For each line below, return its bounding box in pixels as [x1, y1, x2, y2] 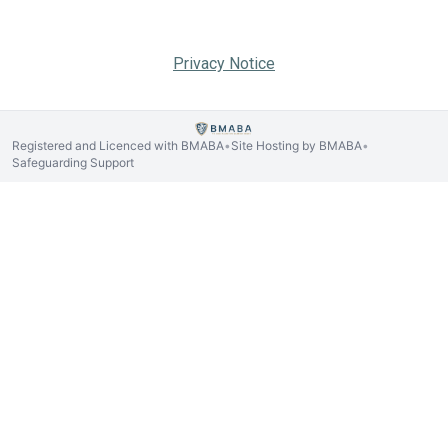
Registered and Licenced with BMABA [12, 137, 224, 153]
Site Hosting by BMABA [231, 137, 362, 153]
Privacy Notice [173, 53, 275, 73]
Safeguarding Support [12, 154, 134, 170]
